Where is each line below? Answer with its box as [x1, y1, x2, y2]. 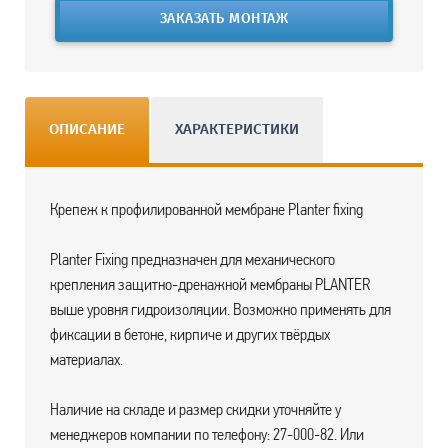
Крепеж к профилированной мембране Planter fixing [50, 199, 364, 220]
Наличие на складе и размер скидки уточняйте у [50, 399, 342, 420]
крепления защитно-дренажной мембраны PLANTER [50, 274, 371, 295]
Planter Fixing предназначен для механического [50, 249, 336, 270]
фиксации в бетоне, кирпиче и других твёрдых [50, 324, 331, 345]
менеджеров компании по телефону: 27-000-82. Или [50, 424, 365, 445]
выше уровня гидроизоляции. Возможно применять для [50, 299, 392, 320]
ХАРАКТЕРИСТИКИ [175, 118, 300, 143]
